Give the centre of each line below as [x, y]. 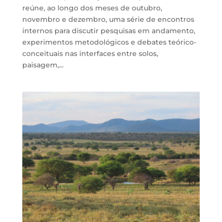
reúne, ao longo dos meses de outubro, [92, 8]
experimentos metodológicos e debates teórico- [109, 42]
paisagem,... [43, 65]
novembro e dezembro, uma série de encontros [108, 19]
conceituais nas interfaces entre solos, [90, 53]
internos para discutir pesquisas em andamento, [109, 30]
